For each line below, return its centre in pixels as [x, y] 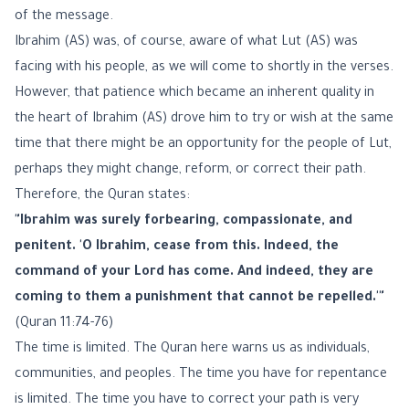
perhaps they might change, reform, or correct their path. [190, 171]
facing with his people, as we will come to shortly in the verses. [204, 68]
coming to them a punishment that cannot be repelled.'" [199, 299]
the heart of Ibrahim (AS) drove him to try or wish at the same [204, 120]
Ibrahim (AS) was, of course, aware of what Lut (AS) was [186, 43]
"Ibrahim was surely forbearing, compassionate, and [184, 222]
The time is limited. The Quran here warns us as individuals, [192, 350]
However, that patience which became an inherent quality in [194, 94]
